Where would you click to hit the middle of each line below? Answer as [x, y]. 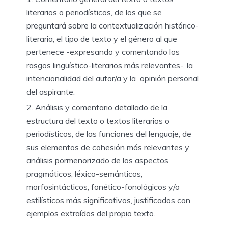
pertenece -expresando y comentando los [103, 52]
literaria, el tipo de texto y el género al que [102, 38]
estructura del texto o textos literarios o [98, 120]
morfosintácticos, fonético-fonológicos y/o [103, 187]
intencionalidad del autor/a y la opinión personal [113, 78]
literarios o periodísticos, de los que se [94, 12]
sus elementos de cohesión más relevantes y [108, 147]
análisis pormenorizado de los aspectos [97, 160]
